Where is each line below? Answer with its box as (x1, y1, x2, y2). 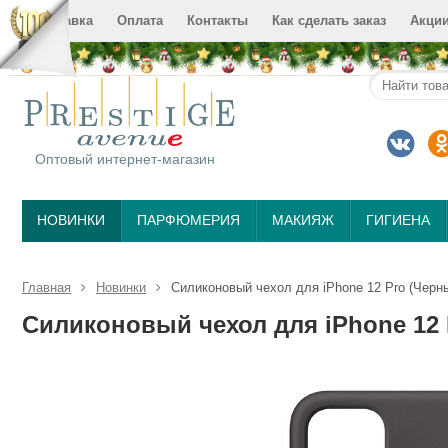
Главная (22, 280, 71, 295)
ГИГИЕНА (366, 212, 430, 228)
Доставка (34, 13, 93, 28)
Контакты (187, 13, 248, 28)
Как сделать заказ (272, 13, 386, 28)
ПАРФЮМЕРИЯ (137, 212, 240, 228)
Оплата (117, 13, 163, 28)
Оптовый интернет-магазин (23, 151, 215, 167)
